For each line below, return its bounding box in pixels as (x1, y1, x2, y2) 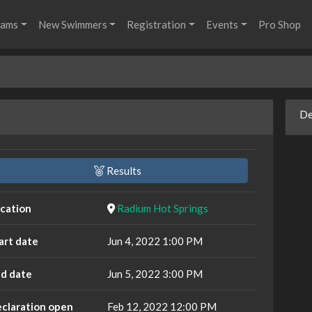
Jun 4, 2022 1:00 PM (107, 235, 203, 247)
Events (206, 18, 239, 31)
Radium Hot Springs (116, 202, 208, 214)
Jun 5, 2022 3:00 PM (107, 267, 203, 280)
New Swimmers (38, 18, 107, 31)
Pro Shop (258, 18, 302, 31)
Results (104, 164, 142, 177)
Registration (127, 18, 187, 31)
